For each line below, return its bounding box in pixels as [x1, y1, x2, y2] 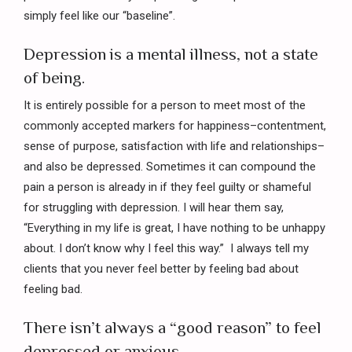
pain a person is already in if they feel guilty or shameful [24, 179, 311, 194]
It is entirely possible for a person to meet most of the [24, 97, 306, 112]
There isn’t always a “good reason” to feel [24, 318, 321, 337]
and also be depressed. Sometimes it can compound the [24, 159, 316, 174]
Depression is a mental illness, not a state [24, 45, 318, 64]
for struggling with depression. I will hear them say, [24, 200, 284, 214]
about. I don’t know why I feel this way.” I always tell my [24, 240, 309, 255]
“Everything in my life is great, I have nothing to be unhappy [24, 220, 325, 235]
